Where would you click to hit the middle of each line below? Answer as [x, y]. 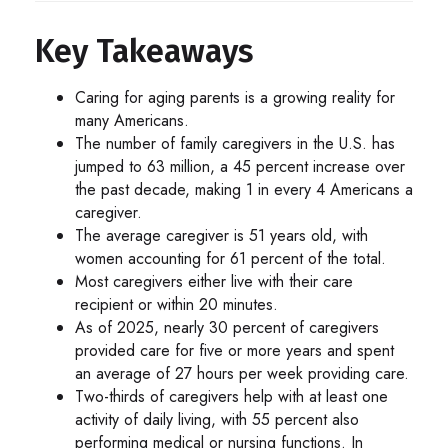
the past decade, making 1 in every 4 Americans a [244, 190]
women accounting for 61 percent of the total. [230, 259]
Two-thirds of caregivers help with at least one [231, 397]
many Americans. [132, 121]
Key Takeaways [144, 51]
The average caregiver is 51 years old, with [221, 236]
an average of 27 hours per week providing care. [242, 374]
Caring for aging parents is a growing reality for [235, 98]
